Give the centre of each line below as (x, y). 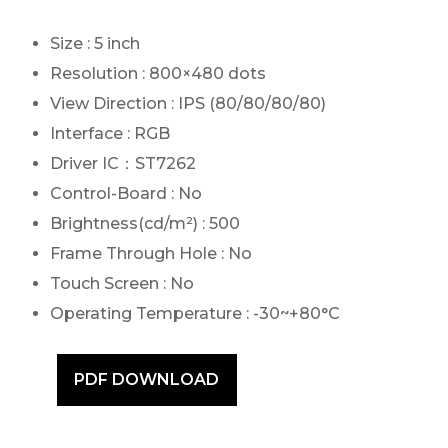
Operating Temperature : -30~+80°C (195, 313)
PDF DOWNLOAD (147, 379)
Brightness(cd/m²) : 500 (145, 223)
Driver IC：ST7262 (123, 163)
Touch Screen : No (122, 283)
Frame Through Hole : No (151, 253)
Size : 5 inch (95, 43)
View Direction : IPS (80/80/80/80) (188, 103)
